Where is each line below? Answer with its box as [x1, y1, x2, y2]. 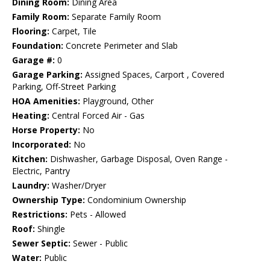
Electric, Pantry [12, 165, 70, 177]
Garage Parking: [12, 69, 83, 81]
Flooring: [12, 25, 49, 37]
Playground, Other [80, 95, 154, 107]
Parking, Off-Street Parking [12, 81, 116, 93]
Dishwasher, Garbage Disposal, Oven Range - [48, 153, 228, 165]
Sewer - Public [71, 237, 128, 250]
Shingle [35, 223, 65, 235]
